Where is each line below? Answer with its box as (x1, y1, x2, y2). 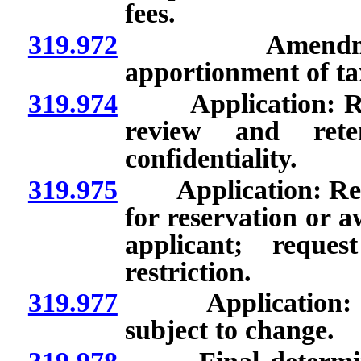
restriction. (124, 256, 251, 287)
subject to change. (124, 315, 334, 346)
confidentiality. (124, 143, 297, 173)
